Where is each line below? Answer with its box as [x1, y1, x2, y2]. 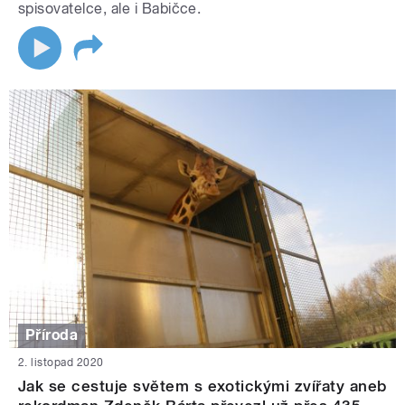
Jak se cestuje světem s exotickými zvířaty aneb [18, 376, 387, 395]
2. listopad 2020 [18, 355, 104, 369]
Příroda [25, 326, 79, 344]
